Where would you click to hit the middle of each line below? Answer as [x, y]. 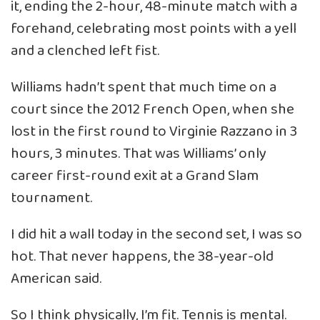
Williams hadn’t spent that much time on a [144, 87]
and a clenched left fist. [85, 51]
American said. [56, 279]
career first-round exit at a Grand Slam [135, 176]
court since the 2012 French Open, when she [152, 109]
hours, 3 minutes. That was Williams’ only [139, 154]
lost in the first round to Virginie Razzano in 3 [154, 131]
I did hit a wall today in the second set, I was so [156, 234]
